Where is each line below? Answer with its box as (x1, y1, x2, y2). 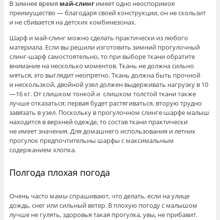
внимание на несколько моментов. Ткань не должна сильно (9, 61, 194, 71)
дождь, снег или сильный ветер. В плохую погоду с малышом (9, 200, 197, 210)
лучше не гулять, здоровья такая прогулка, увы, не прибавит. (9, 210, 197, 219)
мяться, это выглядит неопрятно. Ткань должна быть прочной (9, 71, 200, 80)
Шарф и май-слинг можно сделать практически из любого (9, 33, 188, 43)
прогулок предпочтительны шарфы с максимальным (9, 136, 174, 145)
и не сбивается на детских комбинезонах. (9, 18, 136, 27)
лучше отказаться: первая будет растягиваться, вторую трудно (9, 99, 202, 108)
